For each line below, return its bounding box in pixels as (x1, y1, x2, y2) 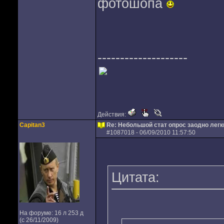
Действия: (97, 111, 127, 118)
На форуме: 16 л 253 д (19, 209, 83, 216)
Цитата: (111, 169, 159, 185)
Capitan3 (19, 121, 45, 128)
